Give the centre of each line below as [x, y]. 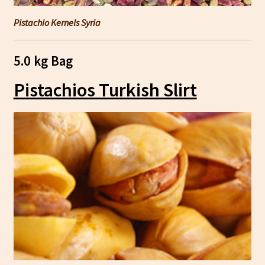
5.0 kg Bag [43, 61]
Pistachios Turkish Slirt [105, 90]
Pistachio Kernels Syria [57, 22]
